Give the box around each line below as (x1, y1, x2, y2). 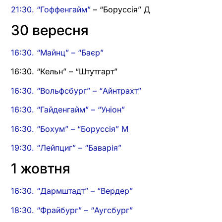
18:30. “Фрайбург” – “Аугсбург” (11, 205, 133, 215)
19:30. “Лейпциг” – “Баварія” (11, 142, 121, 153)
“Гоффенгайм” (37, 4, 91, 14)
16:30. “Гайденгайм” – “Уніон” (11, 105, 125, 115)
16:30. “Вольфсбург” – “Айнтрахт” (11, 85, 141, 96)
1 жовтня (11, 160, 70, 177)
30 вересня (11, 21, 89, 39)
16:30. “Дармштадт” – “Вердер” (11, 186, 133, 196)
